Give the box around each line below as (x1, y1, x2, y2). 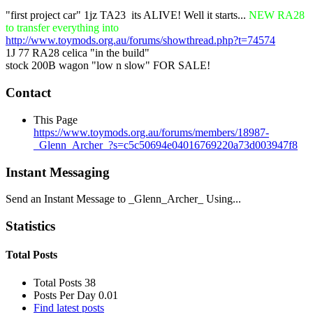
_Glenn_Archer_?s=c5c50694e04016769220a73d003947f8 (34, 138, 298, 151)
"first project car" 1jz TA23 (6, 9, 129, 22)
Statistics (6, 219, 55, 234)
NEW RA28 (249, 9, 305, 22)
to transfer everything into (6, 22, 119, 34)
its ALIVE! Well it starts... (129, 9, 249, 22)
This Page (34, 113, 78, 126)
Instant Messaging (6, 164, 110, 180)
